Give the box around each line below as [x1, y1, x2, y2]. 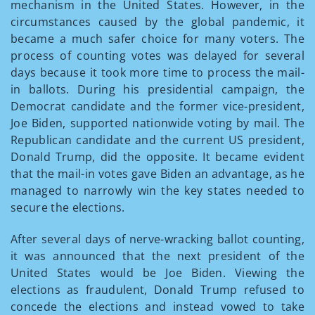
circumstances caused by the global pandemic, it [11, 13, 304, 30]
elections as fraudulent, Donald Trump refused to [11, 281, 304, 297]
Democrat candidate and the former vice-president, [11, 98, 304, 114]
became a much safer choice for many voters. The [11, 30, 304, 46]
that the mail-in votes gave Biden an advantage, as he [11, 165, 304, 181]
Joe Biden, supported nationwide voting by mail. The [11, 115, 304, 131]
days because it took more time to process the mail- [11, 64, 304, 80]
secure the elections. [11, 199, 129, 215]
